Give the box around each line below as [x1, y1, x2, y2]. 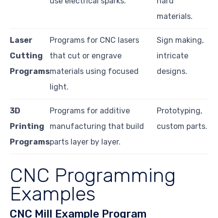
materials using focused [50, 66, 139, 76]
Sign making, [157, 35, 204, 45]
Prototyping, [157, 106, 202, 115]
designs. [157, 66, 187, 76]
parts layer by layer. [50, 137, 121, 146]
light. [50, 82, 69, 91]
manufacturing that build [50, 121, 144, 131]
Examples [10, 182, 95, 205]
